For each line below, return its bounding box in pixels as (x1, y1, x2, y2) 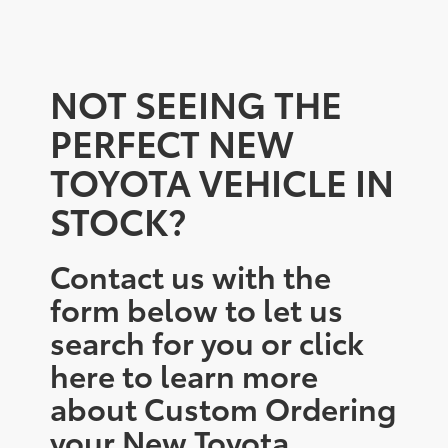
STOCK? (50, 193, 186, 245)
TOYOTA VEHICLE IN (50, 154, 394, 206)
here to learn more (50, 352, 318, 396)
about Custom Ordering (50, 385, 396, 429)
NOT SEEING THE (50, 76, 342, 128)
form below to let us (50, 286, 343, 330)
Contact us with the (50, 253, 331, 297)
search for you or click (50, 319, 364, 363)
